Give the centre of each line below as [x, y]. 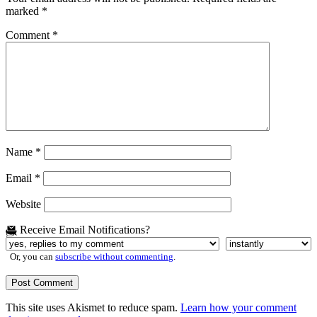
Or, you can [33, 257]
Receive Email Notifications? [83, 230]
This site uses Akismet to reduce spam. [93, 307]
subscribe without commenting [115, 257]
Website [23, 204]
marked [24, 11]
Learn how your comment [238, 307]
